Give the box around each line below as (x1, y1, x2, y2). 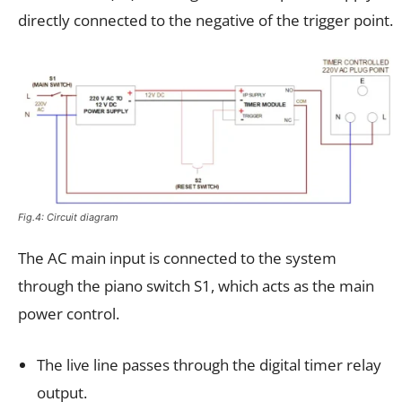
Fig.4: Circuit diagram (18, 211, 118, 224)
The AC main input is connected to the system (18, 248, 336, 269)
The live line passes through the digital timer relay (37, 354, 381, 376)
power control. (18, 303, 119, 325)
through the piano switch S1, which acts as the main (18, 275, 374, 297)
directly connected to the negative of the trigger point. (18, 10, 393, 31)
